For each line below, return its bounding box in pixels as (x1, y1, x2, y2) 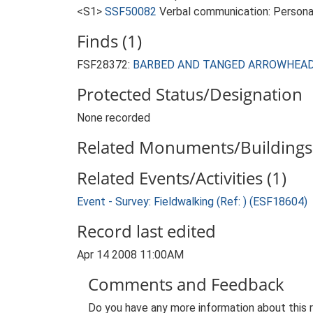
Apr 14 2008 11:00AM (77, 248, 184, 261)
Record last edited (77, 219, 216, 242)
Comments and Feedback (88, 272, 284, 296)
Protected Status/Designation (77, 82, 303, 105)
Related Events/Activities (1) (77, 166, 286, 189)
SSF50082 (105, 5, 156, 18)
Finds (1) (77, 29, 142, 52)
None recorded (77, 111, 150, 124)
